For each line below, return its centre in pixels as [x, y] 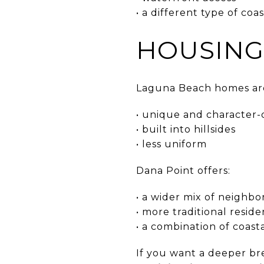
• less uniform [171, 144]
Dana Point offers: [183, 170]
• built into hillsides [186, 129]
